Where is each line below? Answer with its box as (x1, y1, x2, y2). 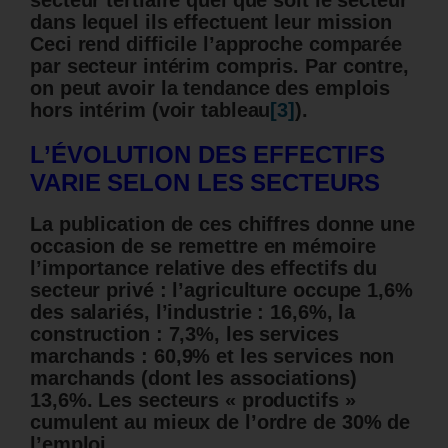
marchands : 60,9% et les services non (30, 345, 395, 368)
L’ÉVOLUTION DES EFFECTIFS (30, 141, 385, 169)
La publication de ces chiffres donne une (30, 213, 415, 236)
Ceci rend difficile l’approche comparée (30, 33, 403, 56)
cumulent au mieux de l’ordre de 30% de (30, 411, 411, 434)
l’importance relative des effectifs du (30, 257, 378, 280)
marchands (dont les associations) (30, 367, 357, 390)
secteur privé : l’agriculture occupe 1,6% (30, 279, 413, 302)
